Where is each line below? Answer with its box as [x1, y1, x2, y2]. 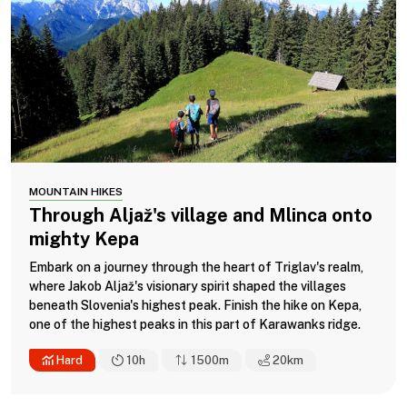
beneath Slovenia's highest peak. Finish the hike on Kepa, [29, 297, 362, 313]
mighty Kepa [29, 227, 139, 250]
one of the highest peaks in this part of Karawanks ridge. [29, 316, 361, 332]
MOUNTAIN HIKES [29, 184, 123, 198]
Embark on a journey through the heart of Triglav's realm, [29, 259, 363, 274]
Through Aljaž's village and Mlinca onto [29, 203, 372, 226]
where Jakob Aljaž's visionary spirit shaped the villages [29, 278, 346, 293]
